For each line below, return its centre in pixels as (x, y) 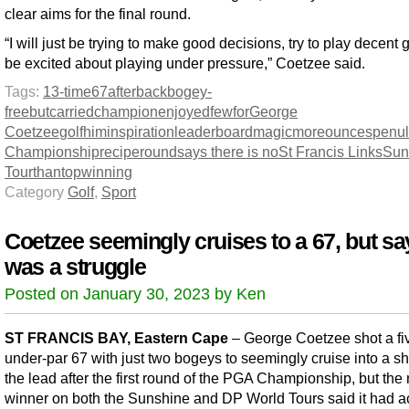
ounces (349, 131)
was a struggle (75, 267)
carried (72, 111)
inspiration (141, 131)
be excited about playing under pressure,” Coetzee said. (185, 63)
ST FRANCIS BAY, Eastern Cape (116, 337)
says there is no (228, 151)
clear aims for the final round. (98, 14)
